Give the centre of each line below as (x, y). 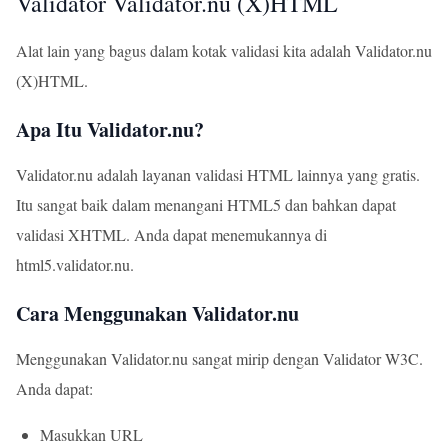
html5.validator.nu (73, 264)
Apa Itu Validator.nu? (110, 129)
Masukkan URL (91, 434)
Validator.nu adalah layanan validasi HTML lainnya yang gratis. (218, 174)
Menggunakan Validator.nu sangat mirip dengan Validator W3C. (219, 358)
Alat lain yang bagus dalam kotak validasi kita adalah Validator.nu (224, 50)
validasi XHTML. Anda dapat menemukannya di (171, 234)
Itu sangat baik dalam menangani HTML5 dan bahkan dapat (206, 204)
